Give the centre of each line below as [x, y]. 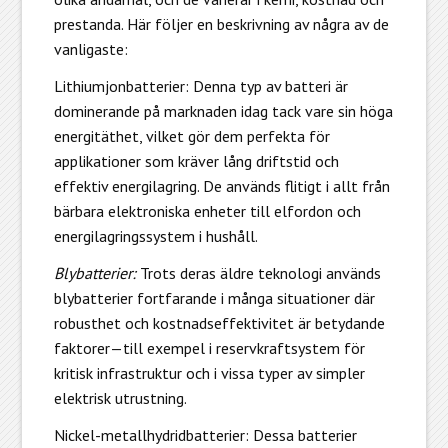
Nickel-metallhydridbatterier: [151, 434]
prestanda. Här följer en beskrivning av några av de [221, 23]
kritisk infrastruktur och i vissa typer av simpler [209, 372]
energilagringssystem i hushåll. [155, 235]
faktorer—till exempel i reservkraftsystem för [209, 347]
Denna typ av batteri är [268, 85]
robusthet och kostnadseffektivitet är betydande [219, 322]
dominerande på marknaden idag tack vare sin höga [223, 110]
